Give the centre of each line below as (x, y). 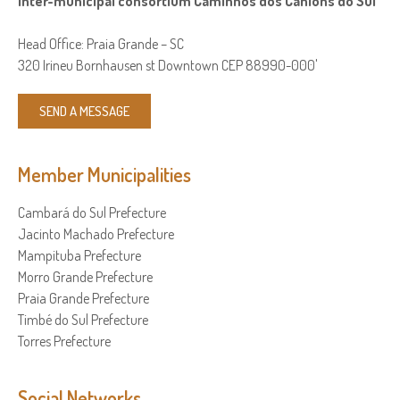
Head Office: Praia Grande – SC (101, 43)
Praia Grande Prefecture (83, 298)
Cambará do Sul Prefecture (92, 212)
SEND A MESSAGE (84, 111)
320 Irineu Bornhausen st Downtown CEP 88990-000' (168, 65)
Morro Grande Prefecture (85, 276)
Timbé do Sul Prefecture (83, 319)
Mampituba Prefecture (79, 255)
